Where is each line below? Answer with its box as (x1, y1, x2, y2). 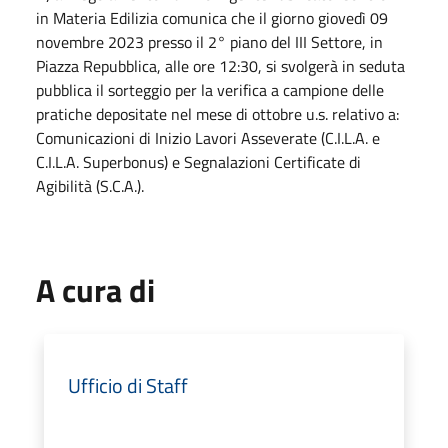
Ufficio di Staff (68, 369, 188, 401)
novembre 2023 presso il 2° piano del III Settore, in (36, 29, 383, 54)
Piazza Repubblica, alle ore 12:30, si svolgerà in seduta (36, 53, 405, 78)
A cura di (36, 265, 155, 314)
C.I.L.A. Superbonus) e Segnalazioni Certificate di (36, 149, 361, 174)
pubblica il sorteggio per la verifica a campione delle (36, 77, 384, 102)
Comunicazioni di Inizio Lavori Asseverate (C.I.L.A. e (36, 125, 380, 150)
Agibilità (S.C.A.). (36, 173, 144, 198)
